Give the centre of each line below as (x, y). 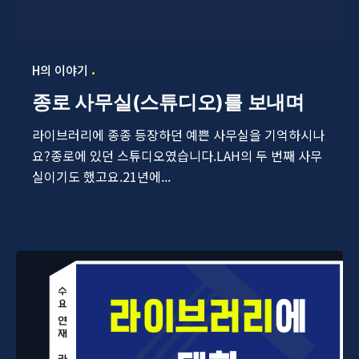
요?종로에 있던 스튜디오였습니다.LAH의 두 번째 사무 (177, 156)
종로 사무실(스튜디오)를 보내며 (168, 103)
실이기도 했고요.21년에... (101, 177)
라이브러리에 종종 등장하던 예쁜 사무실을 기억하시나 (178, 135)
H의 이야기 (60, 71)
